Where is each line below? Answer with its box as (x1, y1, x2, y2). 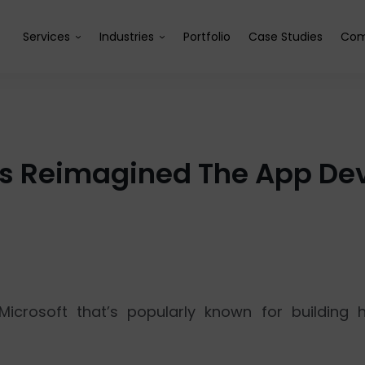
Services (23, 29, 70, 45)
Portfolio (183, 29, 231, 45)
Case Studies (248, 29, 323, 45)
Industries (99, 29, 154, 45)
